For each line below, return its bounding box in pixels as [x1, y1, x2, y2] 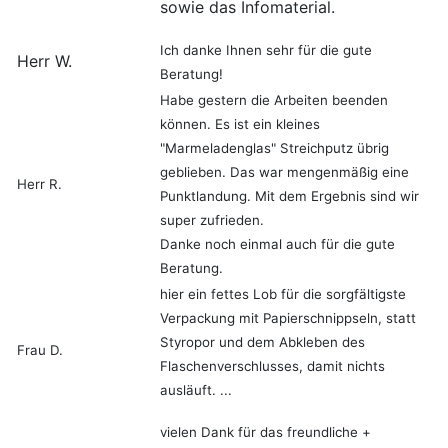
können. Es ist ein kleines [160, 116, 320, 133]
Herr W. [17, 51, 72, 72]
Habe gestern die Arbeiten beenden [160, 92, 388, 109]
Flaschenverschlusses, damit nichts [160, 358, 385, 375]
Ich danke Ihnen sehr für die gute [160, 42, 372, 59]
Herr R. [17, 176, 62, 193]
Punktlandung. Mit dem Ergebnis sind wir [160, 188, 419, 205]
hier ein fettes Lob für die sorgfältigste [160, 286, 406, 303]
